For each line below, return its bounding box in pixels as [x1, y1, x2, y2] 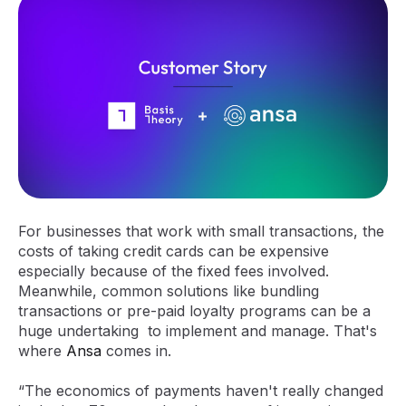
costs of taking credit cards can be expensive [18, 241, 329, 260]
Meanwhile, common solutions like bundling [18, 281, 319, 300]
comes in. [106, 341, 171, 360]
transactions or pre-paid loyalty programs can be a [18, 301, 371, 320]
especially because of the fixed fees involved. [18, 261, 329, 280]
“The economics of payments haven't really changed [18, 382, 383, 401]
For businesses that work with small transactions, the [18, 221, 384, 240]
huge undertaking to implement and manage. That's [18, 321, 377, 340]
